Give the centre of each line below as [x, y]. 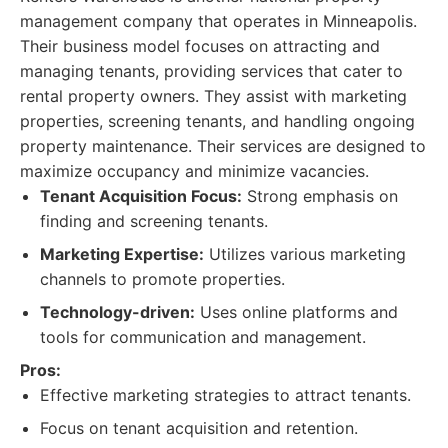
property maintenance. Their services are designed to [223, 146]
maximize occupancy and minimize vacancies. [194, 171]
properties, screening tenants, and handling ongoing [217, 121]
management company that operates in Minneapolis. [218, 21]
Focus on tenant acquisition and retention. [199, 428]
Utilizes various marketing [305, 254]
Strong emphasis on [320, 196]
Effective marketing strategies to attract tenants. [225, 395]
